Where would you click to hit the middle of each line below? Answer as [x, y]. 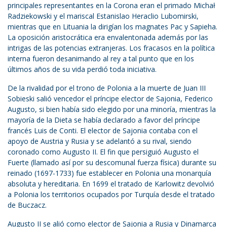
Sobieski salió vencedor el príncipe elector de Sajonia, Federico [110, 99]
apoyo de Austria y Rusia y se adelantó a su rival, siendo [100, 141]
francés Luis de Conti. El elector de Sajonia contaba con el [103, 131]
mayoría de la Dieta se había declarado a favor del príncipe [104, 120]
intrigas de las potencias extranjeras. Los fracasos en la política [111, 48]
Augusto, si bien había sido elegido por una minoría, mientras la [112, 109]
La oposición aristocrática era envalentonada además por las [108, 37]
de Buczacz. [27, 205]
